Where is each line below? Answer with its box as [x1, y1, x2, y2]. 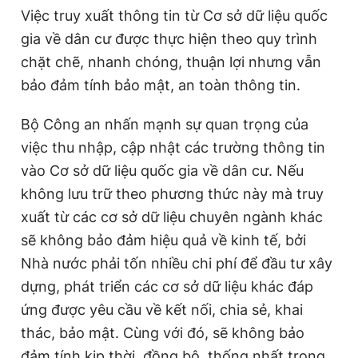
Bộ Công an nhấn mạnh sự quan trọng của [21, 115, 308, 133]
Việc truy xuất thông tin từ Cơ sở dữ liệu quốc [21, 6, 328, 24]
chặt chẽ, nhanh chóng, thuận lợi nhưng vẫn [21, 53, 321, 70]
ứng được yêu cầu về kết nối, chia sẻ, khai [21, 300, 303, 318]
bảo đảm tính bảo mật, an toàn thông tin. [21, 76, 300, 93]
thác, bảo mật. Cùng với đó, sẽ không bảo [21, 324, 304, 341]
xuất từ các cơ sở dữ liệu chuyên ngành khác [21, 208, 323, 225]
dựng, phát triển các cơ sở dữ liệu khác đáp [21, 277, 313, 295]
